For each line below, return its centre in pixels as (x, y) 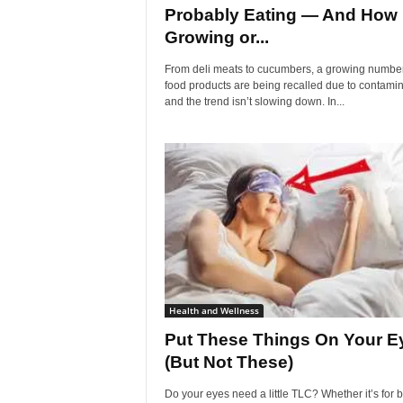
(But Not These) (228, 363)
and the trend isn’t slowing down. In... (254, 102)
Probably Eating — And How (281, 15)
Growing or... (216, 38)
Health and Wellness (214, 311)
